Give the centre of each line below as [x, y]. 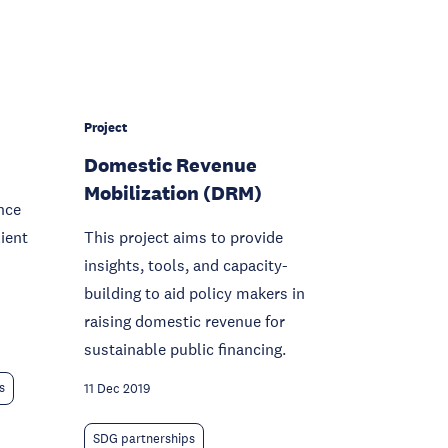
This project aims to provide [183, 237]
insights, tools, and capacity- [186, 265]
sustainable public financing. [185, 349]
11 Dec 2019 [117, 389]
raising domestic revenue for [184, 321]
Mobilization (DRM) [173, 193]
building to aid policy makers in [194, 293]
